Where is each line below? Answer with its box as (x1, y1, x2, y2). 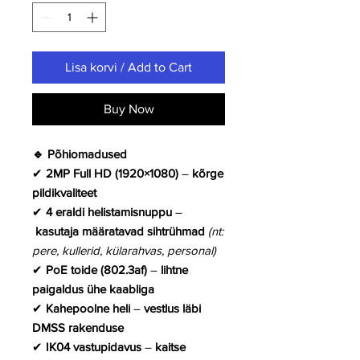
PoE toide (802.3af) (46, 263, 147, 277)
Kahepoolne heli (46, 301, 130, 316)
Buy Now (103, 102, 154, 117)
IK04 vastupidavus (46, 340, 141, 354)
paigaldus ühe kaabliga (32, 282, 154, 297)
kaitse (155, 340, 186, 354)
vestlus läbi (144, 301, 201, 316)
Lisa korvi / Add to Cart (65, 60, 192, 75)
